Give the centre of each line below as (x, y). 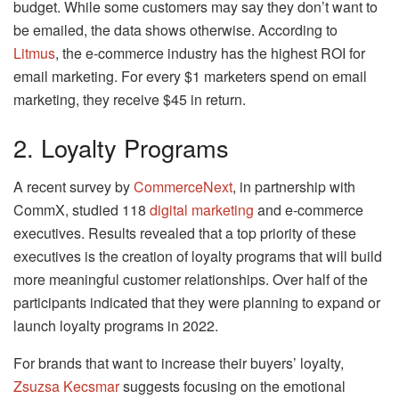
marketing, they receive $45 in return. (130, 100)
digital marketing (202, 210)
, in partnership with (294, 187)
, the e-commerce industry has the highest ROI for (210, 53)
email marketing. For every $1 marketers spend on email (190, 77)
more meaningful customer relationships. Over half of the (191, 280)
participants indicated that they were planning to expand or (197, 303)
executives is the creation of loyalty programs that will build (198, 256)
